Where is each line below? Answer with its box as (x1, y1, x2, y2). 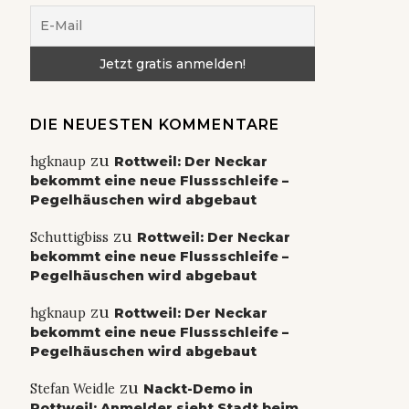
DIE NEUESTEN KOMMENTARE (29, 115, 280, 133)
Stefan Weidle (29, 380, 115, 397)
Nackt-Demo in (142, 380, 253, 397)
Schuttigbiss (29, 228, 109, 246)
